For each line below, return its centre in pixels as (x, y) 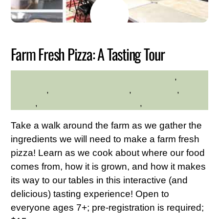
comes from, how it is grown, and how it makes (109, 166)
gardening (29, 90)
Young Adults (168, 103)
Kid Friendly (156, 90)
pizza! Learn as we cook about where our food (108, 153)
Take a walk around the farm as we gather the (107, 125)
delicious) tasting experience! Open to (90, 194)
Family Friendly (146, 77)
